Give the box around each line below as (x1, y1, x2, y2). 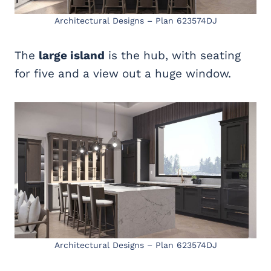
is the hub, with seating (105, 48, 241, 63)
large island (39, 48, 105, 63)
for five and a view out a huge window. (15, 67, 231, 81)
